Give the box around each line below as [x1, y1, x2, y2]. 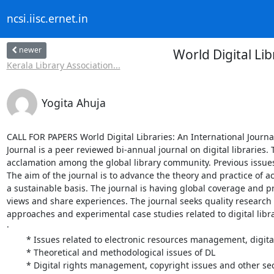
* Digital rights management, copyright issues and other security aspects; [6, 259, 26, 271]
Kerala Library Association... [6, 59, 120, 71]
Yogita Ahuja [41, 95, 106, 110]
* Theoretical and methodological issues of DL [6, 246, 26, 258]
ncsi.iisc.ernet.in [6, 11, 88, 26]
